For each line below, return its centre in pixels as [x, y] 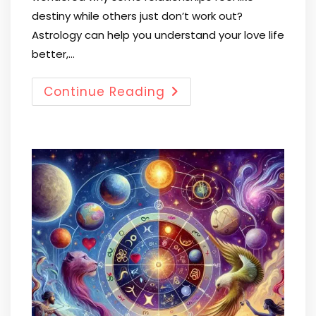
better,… [53, 54]
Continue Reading [104, 92]
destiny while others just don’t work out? [137, 16]
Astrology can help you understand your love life [158, 35]
